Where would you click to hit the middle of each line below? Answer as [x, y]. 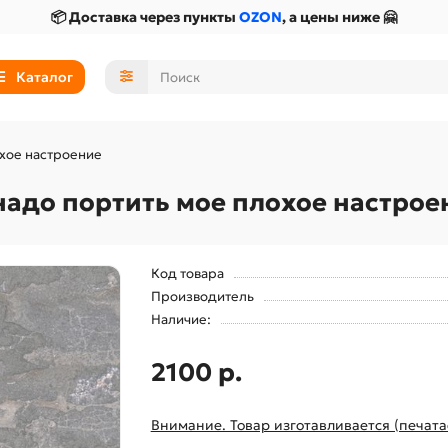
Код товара [187, 273]
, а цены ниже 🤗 [339, 17]
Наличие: [180, 319]
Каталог [44, 77]
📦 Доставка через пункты [145, 17]
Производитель [202, 296]
